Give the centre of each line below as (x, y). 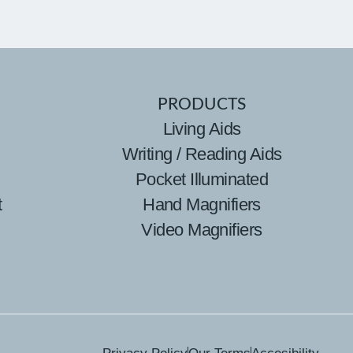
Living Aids (202, 129)
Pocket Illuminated (202, 179)
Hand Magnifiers (202, 204)
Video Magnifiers (202, 230)
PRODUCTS (202, 104)
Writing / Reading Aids (202, 154)
